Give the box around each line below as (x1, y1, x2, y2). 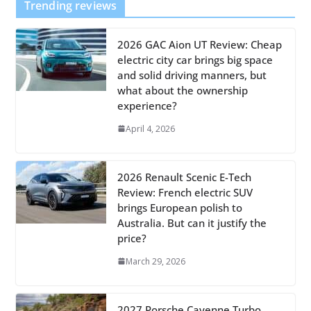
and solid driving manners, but (117, 67, 267, 82)
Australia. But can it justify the (117, 215, 267, 230)
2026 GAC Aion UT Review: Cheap (117, 37, 282, 51)
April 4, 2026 (125, 122, 175, 135)
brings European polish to (117, 200, 242, 215)
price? (117, 230, 146, 245)
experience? (117, 98, 177, 112)
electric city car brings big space (117, 52, 273, 67)
